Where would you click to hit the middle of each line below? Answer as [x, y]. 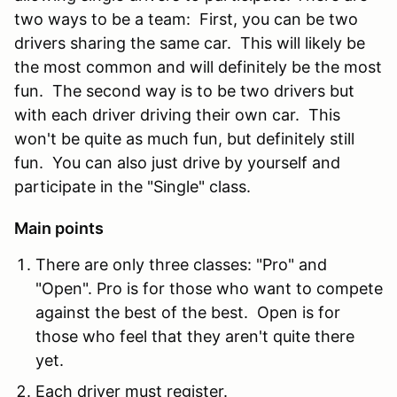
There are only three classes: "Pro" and [181, 264]
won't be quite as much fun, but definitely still [184, 138]
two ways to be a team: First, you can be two [186, 19]
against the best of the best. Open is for [188, 312]
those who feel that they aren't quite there [195, 336]
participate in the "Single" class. [132, 186]
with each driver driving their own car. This [177, 114]
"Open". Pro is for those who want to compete [209, 288]
